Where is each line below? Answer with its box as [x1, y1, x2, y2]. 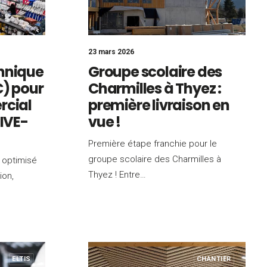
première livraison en [88, 95, 229, 115]
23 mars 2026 [88, 48, 134, 56]
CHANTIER [196, 255, 231, 263]
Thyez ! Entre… [88, 169, 146, 180]
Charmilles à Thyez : [88, 79, 222, 98]
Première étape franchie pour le [88, 138, 217, 149]
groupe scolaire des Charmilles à [88, 154, 221, 164]
